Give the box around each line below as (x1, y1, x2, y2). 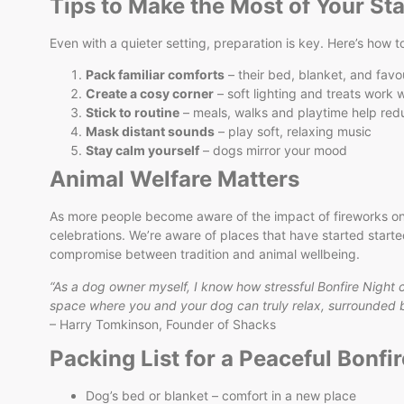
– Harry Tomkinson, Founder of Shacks (50, 316, 276, 332)
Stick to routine (86, 105, 179, 121)
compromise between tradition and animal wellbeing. (50, 246, 360, 262)
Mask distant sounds (86, 124, 215, 140)
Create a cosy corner (86, 86, 214, 102)
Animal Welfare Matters (50, 166, 299, 193)
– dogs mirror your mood (199, 142, 347, 159)
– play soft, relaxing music (215, 124, 372, 140)
